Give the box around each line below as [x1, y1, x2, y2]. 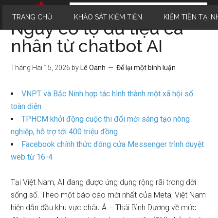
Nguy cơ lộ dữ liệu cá [11, 18, 184, 38]
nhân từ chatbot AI [11, 36, 163, 56]
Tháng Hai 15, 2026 [11, 64, 71, 72]
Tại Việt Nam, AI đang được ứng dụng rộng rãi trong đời [11, 178, 197, 187]
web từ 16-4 [11, 152, 53, 162]
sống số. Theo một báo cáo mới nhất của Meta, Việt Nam [11, 190, 206, 200]
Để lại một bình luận [116, 64, 176, 72]
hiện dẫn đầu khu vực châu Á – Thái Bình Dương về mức [11, 203, 197, 212]
